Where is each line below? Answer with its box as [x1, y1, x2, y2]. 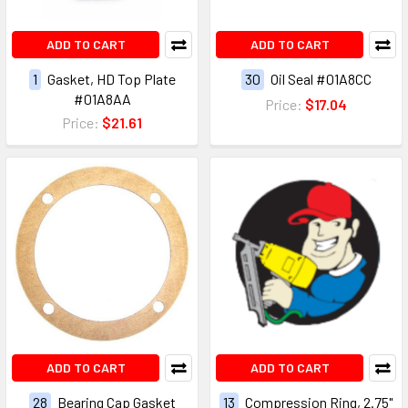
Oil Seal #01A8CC [270, 69, 372, 87]
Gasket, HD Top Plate [46, 69, 176, 87]
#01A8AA [73, 89, 131, 107]
